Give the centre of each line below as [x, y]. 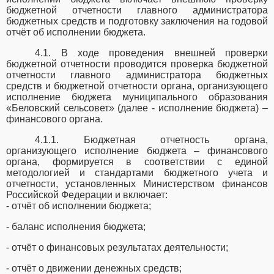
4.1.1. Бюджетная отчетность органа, [151, 140]
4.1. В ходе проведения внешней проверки [151, 53]
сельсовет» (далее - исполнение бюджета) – [166, 108]
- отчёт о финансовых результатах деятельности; [117, 248]
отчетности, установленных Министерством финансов [137, 184]
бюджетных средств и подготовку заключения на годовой [137, 21]
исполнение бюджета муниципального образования [137, 97]
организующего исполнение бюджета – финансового [137, 151]
